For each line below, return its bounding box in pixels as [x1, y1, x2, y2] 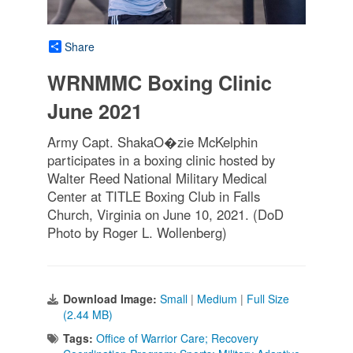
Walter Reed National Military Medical [47, 168, 267, 188]
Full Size [247, 290, 289, 307]
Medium [197, 290, 237, 307]
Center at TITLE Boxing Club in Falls [47, 186, 260, 206]
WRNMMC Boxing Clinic [47, 68, 272, 97]
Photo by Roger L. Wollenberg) [47, 222, 227, 242]
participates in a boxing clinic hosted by [47, 150, 275, 169]
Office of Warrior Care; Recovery [96, 329, 258, 346]
